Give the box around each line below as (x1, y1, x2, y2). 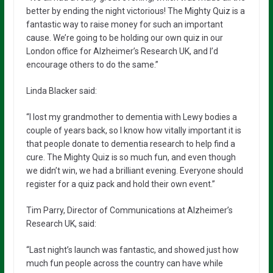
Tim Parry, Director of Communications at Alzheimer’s (26, 205, 233, 215)
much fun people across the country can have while (26, 258, 223, 268)
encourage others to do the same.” (26, 59, 158, 69)
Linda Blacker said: (26, 85, 97, 96)
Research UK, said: (26, 218, 96, 229)
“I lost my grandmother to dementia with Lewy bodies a (26, 112, 237, 122)
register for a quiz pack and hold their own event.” (26, 179, 215, 189)
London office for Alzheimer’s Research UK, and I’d (26, 46, 218, 56)
